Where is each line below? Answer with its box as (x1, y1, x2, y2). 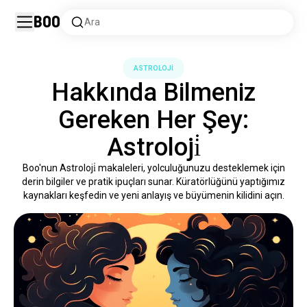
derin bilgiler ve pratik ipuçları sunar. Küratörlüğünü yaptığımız (22, 176, 285, 187)
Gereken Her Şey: (58, 106, 249, 134)
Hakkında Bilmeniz (51, 78, 256, 107)
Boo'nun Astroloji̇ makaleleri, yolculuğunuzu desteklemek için (22, 162, 285, 173)
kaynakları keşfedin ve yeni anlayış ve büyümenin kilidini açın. (23, 190, 284, 201)
